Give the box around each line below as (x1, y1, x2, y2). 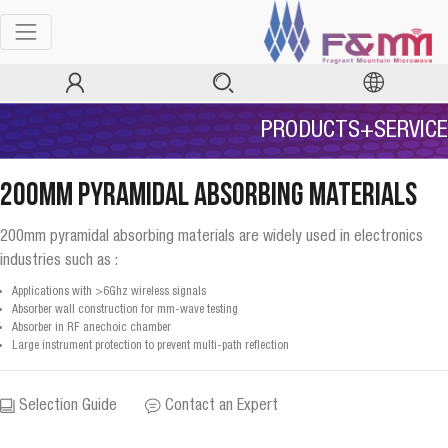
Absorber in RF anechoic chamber (12, 322, 174, 333)
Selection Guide (15, 399, 117, 413)
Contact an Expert (161, 399, 278, 413)
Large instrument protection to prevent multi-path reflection (12, 340, 289, 351)
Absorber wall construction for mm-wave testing (12, 304, 241, 315)
